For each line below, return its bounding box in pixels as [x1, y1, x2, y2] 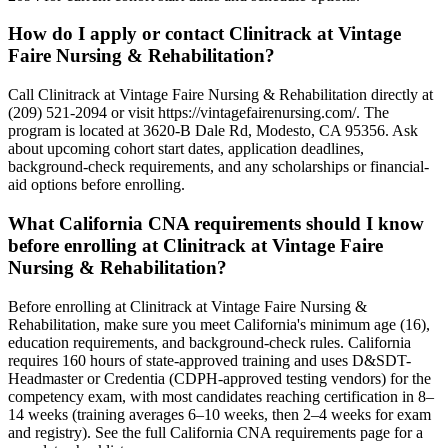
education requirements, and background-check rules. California [8, 333, 411, 351]
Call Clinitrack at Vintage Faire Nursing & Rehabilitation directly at [8, 86, 433, 104]
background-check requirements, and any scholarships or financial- [8, 158, 429, 176]
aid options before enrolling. [8, 176, 185, 194]
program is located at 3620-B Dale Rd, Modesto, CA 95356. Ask [8, 122, 418, 140]
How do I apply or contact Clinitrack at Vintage [8, 23, 401, 45]
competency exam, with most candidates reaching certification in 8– [8, 387, 434, 405]
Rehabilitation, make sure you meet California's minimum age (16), [8, 315, 430, 333]
